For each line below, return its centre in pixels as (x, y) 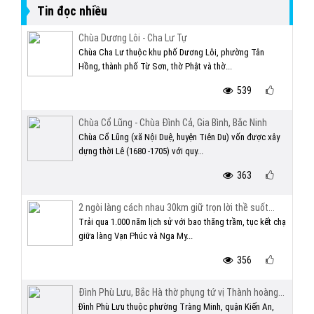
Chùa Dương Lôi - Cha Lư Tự (133, 38)
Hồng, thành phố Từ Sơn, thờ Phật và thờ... (155, 66)
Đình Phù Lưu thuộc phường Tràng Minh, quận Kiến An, (176, 307)
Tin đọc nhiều (72, 11)
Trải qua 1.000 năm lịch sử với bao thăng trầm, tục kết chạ (182, 222)
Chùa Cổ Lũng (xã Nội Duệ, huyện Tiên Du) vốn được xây (179, 137)
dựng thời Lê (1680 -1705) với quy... (141, 151)
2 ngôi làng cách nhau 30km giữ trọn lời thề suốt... (177, 207)
